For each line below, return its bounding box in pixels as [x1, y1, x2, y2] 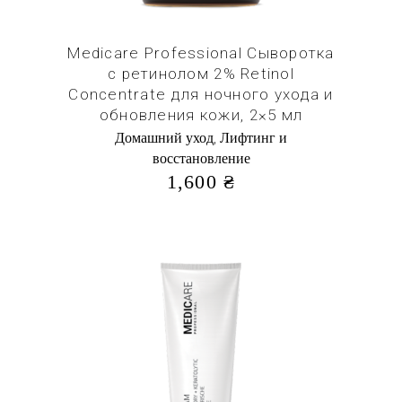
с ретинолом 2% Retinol [107, 65, 295, 83]
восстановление [152, 151, 250, 166]
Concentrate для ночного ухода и [68, 85, 334, 103]
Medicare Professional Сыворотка [67, 44, 335, 62]
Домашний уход [115, 130, 214, 145]
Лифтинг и [220, 130, 287, 145]
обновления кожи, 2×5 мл [99, 106, 303, 124]
